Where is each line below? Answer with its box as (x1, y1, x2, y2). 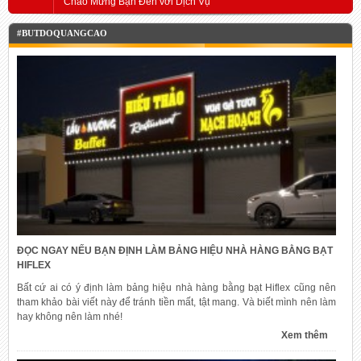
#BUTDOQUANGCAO (17, 28, 107, 39)
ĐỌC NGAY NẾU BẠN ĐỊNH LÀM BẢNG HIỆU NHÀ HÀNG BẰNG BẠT (17, 244, 333, 256)
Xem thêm (281, 329, 329, 341)
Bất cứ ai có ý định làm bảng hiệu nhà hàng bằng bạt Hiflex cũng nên (17, 281, 337, 293)
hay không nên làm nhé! (17, 310, 122, 322)
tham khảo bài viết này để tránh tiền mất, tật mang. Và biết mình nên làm (17, 296, 337, 308)
